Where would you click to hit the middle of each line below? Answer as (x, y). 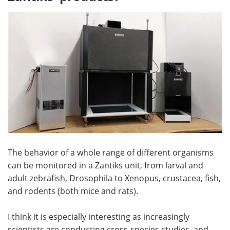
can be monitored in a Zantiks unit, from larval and (106, 165)
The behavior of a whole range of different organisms (111, 152)
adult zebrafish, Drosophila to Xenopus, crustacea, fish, (114, 178)
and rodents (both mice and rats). (73, 191)
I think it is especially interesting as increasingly (99, 217)
